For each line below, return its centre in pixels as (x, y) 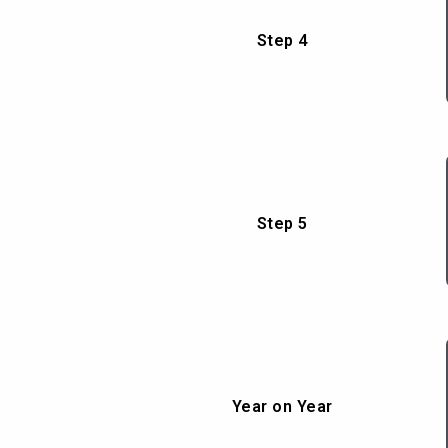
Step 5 (282, 223)
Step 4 (282, 40)
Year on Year (282, 406)
